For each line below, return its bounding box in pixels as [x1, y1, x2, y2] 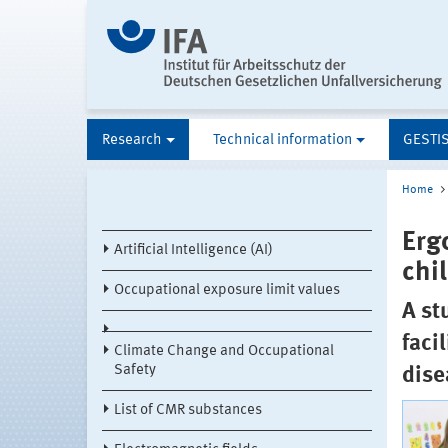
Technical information [213, 133, 352, 149]
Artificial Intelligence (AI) [114, 243, 273, 259]
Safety [114, 363, 156, 379]
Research [101, 133, 162, 149]
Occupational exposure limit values [114, 283, 340, 299]
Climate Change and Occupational [114, 344, 334, 360]
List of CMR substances [114, 403, 262, 419]
